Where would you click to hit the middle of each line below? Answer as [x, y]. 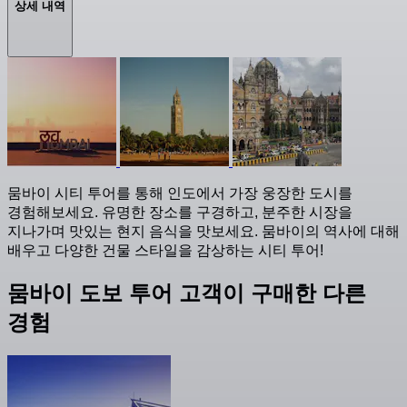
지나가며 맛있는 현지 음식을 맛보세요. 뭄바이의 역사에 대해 [203, 232]
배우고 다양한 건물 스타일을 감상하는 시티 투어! [165, 251]
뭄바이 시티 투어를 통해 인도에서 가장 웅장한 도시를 [180, 194]
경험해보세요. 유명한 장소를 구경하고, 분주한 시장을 [180, 213]
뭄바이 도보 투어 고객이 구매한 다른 [187, 293]
